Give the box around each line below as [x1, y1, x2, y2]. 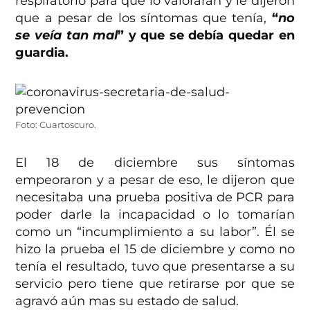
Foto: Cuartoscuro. [15, 120, 97, 131]
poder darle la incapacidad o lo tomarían [15, 207, 295, 223]
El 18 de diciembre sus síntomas [15, 155, 295, 171]
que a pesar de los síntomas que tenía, [15, 10, 272, 26]
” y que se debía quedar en [118, 28, 295, 44]
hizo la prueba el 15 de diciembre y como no [15, 241, 295, 257]
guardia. [15, 45, 69, 61]
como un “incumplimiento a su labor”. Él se [15, 224, 295, 240]
